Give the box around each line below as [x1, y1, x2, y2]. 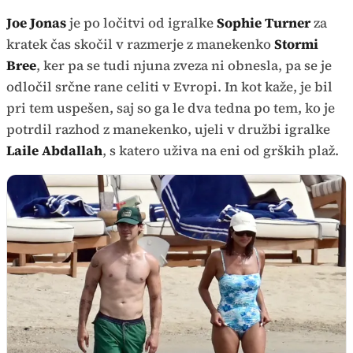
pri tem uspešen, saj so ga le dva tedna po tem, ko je [6, 98, 335, 117]
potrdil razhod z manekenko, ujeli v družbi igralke [6, 120, 330, 139]
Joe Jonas [6, 13, 66, 32]
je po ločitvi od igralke [66, 13, 217, 32]
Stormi [274, 35, 318, 54]
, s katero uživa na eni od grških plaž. [102, 141, 339, 160]
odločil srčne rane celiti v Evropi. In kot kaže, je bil [6, 77, 333, 96]
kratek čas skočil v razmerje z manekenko [6, 35, 274, 54]
